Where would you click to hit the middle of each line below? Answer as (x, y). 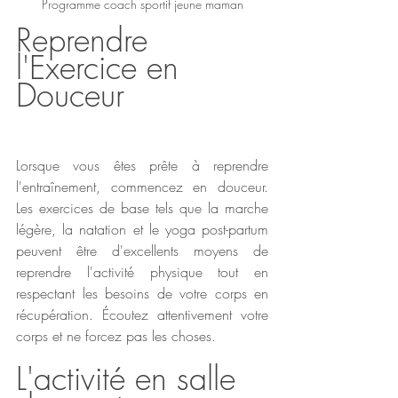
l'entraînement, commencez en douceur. (142, 186)
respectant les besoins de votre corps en (142, 293)
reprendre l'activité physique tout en (142, 271)
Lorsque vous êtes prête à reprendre (142, 165)
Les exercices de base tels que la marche (142, 207)
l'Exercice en (102, 67)
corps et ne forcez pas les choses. (116, 335)
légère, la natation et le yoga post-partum (142, 229)
